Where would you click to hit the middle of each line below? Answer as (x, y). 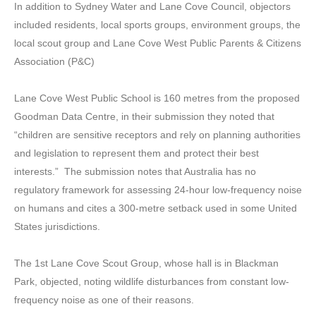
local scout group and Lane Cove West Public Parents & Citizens (158, 43)
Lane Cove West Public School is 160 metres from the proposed (157, 98)
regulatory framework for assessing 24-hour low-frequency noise (158, 190)
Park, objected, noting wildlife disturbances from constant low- (152, 282)
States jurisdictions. (57, 227)
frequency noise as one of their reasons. (104, 300)
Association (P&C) (54, 62)
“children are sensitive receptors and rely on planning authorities (157, 135)
